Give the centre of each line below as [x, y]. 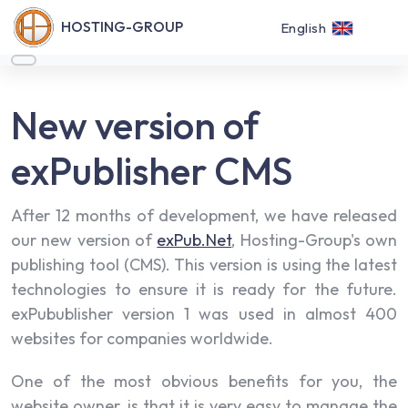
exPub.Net [194, 240]
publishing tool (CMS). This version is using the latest [204, 265]
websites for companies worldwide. [142, 339]
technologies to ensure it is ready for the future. [204, 290]
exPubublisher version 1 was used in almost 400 [204, 314]
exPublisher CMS [152, 171]
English [303, 28]
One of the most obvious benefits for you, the [204, 382]
